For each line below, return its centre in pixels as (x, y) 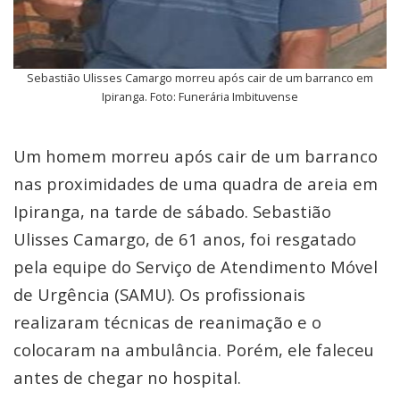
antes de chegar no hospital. (127, 377)
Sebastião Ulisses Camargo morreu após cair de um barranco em (200, 78)
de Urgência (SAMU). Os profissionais (159, 294)
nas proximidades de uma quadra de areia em (196, 183)
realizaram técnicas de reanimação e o (167, 322)
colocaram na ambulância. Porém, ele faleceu (194, 350)
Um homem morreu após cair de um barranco (196, 156)
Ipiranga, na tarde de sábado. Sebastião (172, 211)
